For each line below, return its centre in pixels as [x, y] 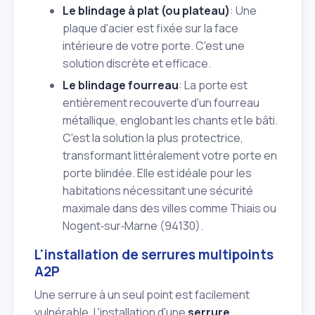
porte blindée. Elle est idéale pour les [157, 173]
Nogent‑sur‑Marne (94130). [133, 226]
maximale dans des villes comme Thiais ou [169, 208]
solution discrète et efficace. [137, 63]
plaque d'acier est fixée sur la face [150, 28]
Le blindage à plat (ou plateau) [146, 10]
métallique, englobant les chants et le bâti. [170, 121]
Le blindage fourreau [121, 85]
